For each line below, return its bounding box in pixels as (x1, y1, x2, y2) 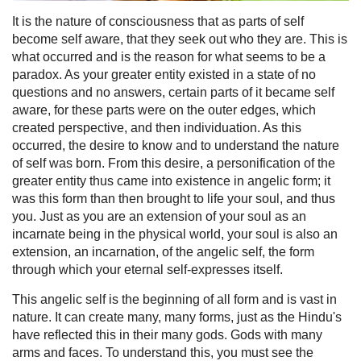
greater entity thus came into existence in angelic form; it (12, 173, 330, 188)
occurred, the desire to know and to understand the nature (12, 138, 339, 152)
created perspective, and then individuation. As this (12, 120, 301, 135)
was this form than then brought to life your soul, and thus (12, 191, 335, 205)
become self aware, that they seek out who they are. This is (12, 31, 347, 46)
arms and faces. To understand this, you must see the (12, 345, 313, 359)
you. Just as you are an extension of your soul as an (12, 209, 306, 223)
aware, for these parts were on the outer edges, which (12, 102, 316, 117)
